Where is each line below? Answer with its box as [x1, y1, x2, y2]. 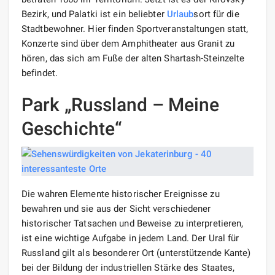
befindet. [21, 67, 58, 79]
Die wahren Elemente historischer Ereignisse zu [21, 188, 220, 199]
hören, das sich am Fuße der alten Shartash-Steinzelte [21, 52, 245, 64]
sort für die [193, 8, 239, 20]
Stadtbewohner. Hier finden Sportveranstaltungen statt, [21, 23, 249, 34]
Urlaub [166, 8, 194, 20]
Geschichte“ [21, 117, 123, 139]
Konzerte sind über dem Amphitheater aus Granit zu [21, 37, 234, 49]
